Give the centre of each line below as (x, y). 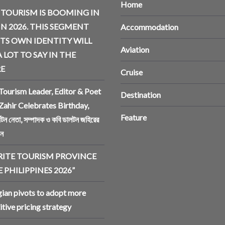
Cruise (132, 72)
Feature (134, 118)
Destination (141, 95)
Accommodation (149, 27)
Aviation (135, 50)
